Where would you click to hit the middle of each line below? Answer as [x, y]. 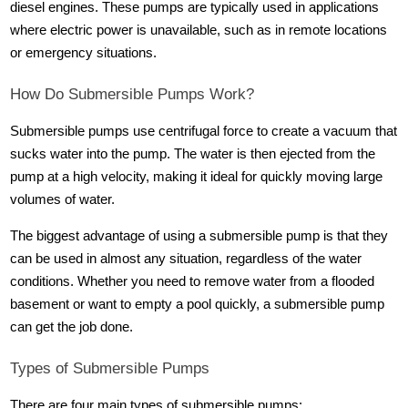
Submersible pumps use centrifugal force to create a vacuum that [204, 131]
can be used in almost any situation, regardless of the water [186, 259]
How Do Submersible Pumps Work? [133, 93]
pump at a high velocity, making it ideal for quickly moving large [197, 176]
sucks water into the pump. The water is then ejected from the [193, 153]
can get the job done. [72, 327]
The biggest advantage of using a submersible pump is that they [199, 236]
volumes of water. [63, 199]
